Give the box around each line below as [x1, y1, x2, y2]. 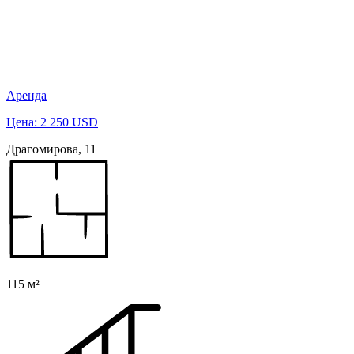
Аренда [6, 88, 47, 102]
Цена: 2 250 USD [6, 115, 98, 129]
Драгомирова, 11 [6, 141, 96, 156]
